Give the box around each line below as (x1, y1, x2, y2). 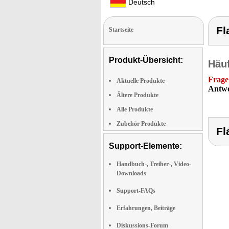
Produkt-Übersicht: (109, 55, 183, 64)
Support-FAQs (117, 187, 155, 194)
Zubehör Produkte (117, 120, 166, 127)
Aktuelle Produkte (117, 77, 165, 84)
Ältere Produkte (117, 91, 158, 99)
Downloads (117, 169, 146, 177)
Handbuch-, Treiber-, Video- (117, 160, 191, 168)
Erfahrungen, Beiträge (117, 204, 175, 212)
